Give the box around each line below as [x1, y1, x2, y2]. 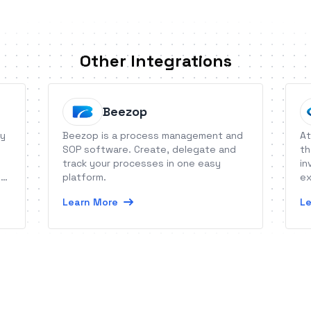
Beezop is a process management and [62, 129, 244, 142]
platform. [62, 171, 107, 183]
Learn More [62, 196, 119, 208]
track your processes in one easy [62, 157, 221, 169]
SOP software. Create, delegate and [62, 143, 237, 155]
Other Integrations [79, 50, 232, 72]
